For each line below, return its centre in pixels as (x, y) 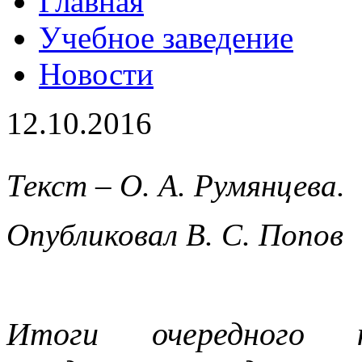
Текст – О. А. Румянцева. (176, 186)
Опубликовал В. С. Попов (175, 235)
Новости (96, 74)
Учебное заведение (166, 38)
